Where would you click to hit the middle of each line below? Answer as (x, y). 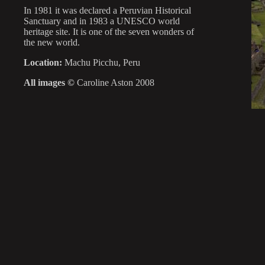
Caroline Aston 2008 (116, 83)
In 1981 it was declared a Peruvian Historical (107, 10)
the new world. (52, 42)
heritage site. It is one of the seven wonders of (109, 32)
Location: (43, 62)
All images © (50, 83)
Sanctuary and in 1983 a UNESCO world (102, 21)
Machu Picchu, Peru (101, 62)
